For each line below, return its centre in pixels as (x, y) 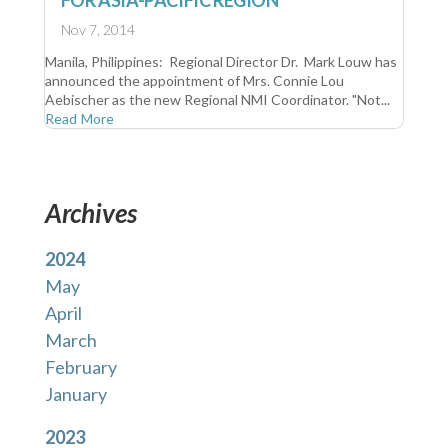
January (75, 394)
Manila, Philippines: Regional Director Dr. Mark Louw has (220, 62)
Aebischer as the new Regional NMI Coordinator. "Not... (217, 100)
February (80, 367)
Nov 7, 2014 (97, 30)
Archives (90, 213)
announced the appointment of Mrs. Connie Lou (194, 81)
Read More (79, 119)
